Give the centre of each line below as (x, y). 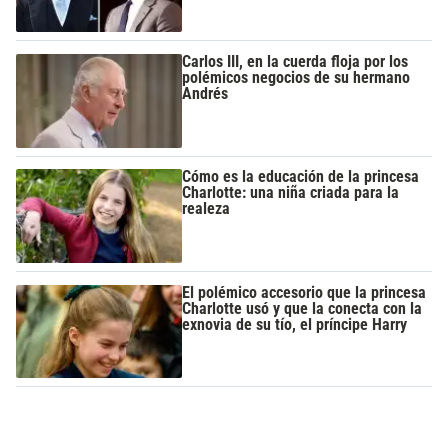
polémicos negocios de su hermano (296, 77)
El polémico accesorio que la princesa (304, 292)
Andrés (205, 93)
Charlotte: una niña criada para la (291, 193)
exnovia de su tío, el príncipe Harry (295, 324)
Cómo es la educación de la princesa (301, 177)
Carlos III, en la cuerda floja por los (295, 61)
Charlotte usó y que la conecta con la (302, 308)
